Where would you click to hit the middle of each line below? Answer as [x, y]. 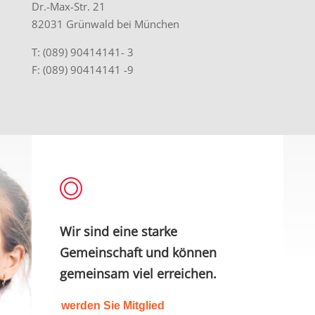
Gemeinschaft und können [138, 253]
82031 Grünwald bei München [105, 24]
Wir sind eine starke [118, 232]
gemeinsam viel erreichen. [138, 274]
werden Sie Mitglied [112, 306]
